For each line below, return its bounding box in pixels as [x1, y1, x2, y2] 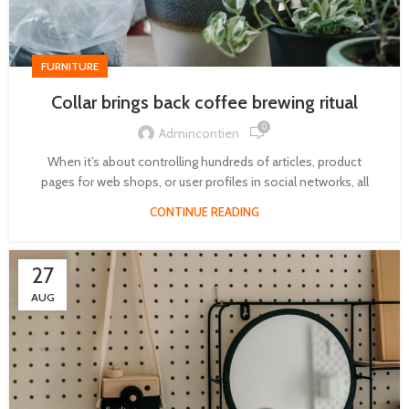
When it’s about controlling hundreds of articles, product [47, 153, 362, 171]
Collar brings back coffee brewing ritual [51, 91, 358, 114]
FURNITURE [41, 59, 99, 74]
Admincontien [159, 124, 239, 142]
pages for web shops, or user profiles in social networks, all [40, 173, 369, 191]
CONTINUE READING [150, 204, 259, 220]
